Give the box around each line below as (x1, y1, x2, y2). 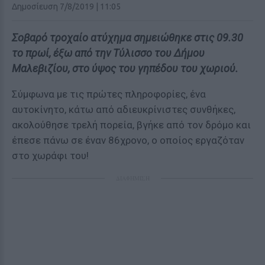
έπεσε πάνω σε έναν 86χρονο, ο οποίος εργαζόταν (12, 134, 244, 146)
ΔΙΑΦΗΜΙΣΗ (115, 174, 150, 182)
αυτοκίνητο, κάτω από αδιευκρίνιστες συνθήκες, (12, 104, 235, 115)
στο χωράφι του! (12, 150, 89, 161)
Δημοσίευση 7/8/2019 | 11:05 (12, 2, 121, 11)
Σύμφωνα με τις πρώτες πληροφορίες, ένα (12, 88, 206, 100)
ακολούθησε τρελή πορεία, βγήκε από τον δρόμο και (12, 119, 251, 131)
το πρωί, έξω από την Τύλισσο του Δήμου (12, 47, 205, 59)
